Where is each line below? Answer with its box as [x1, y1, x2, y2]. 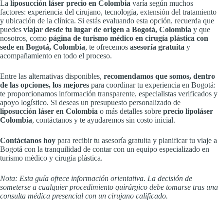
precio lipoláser [163, 107, 213, 115]
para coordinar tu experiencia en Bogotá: [89, 80, 216, 89]
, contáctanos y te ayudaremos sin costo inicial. [32, 115, 175, 124]
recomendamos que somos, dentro [104, 72, 215, 80]
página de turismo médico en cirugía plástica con [49, 34, 208, 42]
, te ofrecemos [85, 42, 130, 51]
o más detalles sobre [98, 107, 163, 115]
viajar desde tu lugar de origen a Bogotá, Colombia [23, 25, 191, 34]
